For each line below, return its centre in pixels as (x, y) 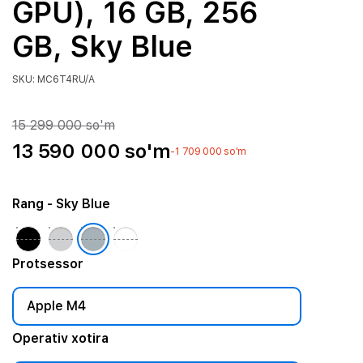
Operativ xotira (60, 338)
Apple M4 (56, 306)
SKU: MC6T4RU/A (53, 79)
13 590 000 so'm (91, 151)
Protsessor (47, 264)
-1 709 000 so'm (209, 152)
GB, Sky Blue (102, 47)
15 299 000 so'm (63, 125)
